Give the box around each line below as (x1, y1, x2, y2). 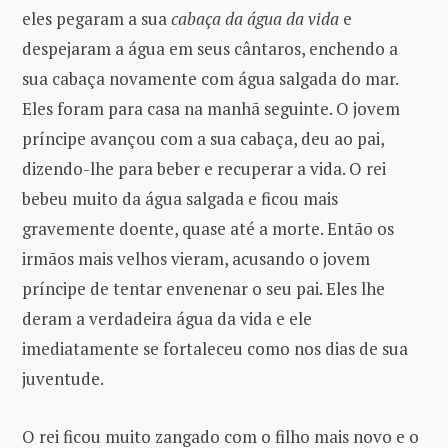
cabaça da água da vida (171, 7, 339, 31)
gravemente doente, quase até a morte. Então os (22, 217, 394, 241)
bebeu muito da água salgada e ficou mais (22, 187, 338, 211)
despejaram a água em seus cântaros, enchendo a (22, 37, 398, 61)
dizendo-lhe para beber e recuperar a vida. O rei (22, 157, 386, 181)
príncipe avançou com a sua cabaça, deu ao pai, (22, 127, 384, 151)
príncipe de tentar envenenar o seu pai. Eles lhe (22, 277, 385, 301)
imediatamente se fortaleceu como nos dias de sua (22, 337, 408, 361)
